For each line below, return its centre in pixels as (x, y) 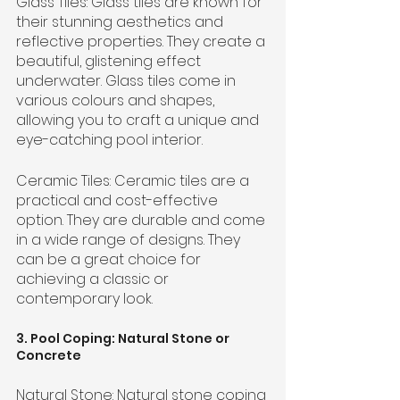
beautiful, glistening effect (110, 61)
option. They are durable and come (142, 220)
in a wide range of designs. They (130, 239)
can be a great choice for (110, 259)
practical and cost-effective (119, 200)
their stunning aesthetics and (121, 21)
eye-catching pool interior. (109, 139)
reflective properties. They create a (142, 41)
